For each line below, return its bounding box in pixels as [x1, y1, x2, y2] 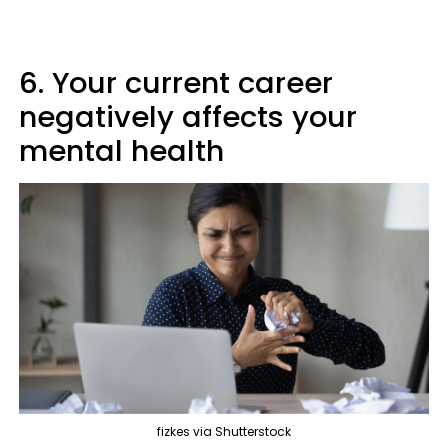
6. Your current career [19, 63, 333, 104]
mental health [19, 131, 224, 172]
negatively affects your [19, 97, 357, 138]
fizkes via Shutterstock [157, 422, 291, 440]
